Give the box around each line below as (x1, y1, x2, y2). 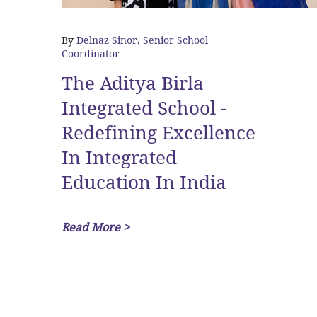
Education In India (62, 170, 226, 195)
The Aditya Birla (62, 71, 204, 96)
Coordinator (62, 47, 120, 61)
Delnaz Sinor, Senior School (76, 33, 208, 47)
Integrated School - (62, 96, 226, 121)
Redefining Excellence (62, 120, 255, 146)
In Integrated (62, 145, 177, 171)
